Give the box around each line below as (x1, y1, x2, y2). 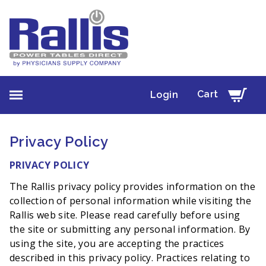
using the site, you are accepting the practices (9, 237, 224, 250)
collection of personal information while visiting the (9, 194, 252, 207)
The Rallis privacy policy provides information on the (9, 180, 256, 193)
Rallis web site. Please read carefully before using (9, 208, 240, 221)
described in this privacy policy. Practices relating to (9, 251, 250, 264)
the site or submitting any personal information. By (9, 223, 251, 236)
